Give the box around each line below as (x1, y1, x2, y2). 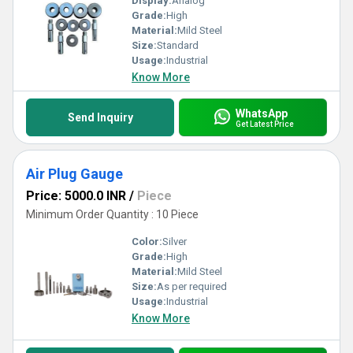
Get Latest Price (235, 119, 294, 128)
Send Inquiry (67, 111, 133, 124)
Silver (162, 236, 187, 247)
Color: (132, 236, 162, 247)
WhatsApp (235, 106, 288, 120)
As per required (157, 281, 227, 292)
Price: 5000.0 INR (26, 188, 126, 203)
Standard (157, 39, 199, 51)
